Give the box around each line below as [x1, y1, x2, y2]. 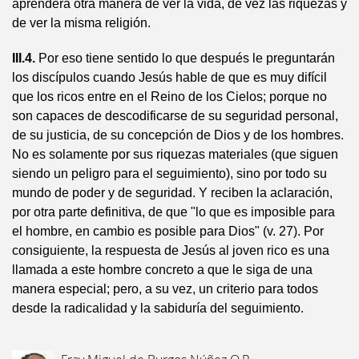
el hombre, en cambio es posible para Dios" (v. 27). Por [12, 224, 324, 238]
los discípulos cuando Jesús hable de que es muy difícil [12, 71, 327, 84]
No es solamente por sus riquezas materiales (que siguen [12, 147, 338, 161]
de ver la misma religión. [12, 16, 151, 30]
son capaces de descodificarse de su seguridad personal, [12, 109, 338, 123]
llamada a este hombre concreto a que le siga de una [12, 263, 313, 276]
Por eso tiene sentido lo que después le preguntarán [35, 51, 335, 65]
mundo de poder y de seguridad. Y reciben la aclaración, [12, 186, 333, 200]
